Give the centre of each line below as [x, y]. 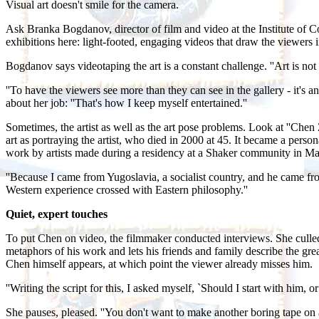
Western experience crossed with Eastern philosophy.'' [127, 189]
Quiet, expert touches [57, 214]
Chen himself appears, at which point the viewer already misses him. [159, 263]
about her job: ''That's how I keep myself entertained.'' [126, 103]
